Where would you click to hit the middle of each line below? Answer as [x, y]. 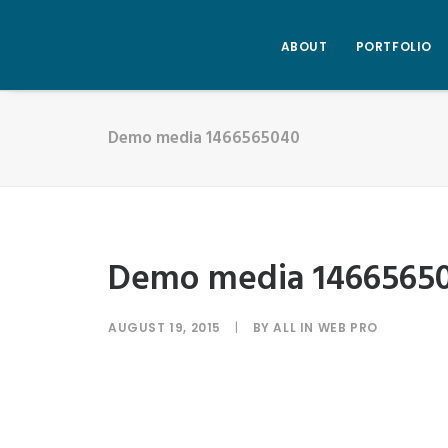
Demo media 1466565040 [204, 138]
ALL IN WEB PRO [325, 327]
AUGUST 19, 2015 [164, 327]
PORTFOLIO [393, 46]
